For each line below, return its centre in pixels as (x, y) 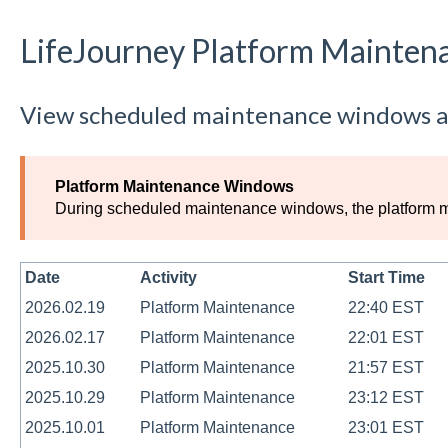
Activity (168, 278)
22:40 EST (385, 308)
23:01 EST (385, 428)
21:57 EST (385, 368)
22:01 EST (385, 338)
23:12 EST (385, 398)
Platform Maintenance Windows (174, 186)
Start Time (386, 278)
